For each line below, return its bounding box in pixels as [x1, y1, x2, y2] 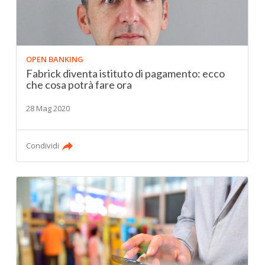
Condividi [26, 140, 60, 151]
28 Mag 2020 [26, 102, 70, 114]
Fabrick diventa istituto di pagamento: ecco [26, 66, 225, 80]
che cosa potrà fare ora [26, 77, 132, 91]
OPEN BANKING [26, 53, 84, 64]
